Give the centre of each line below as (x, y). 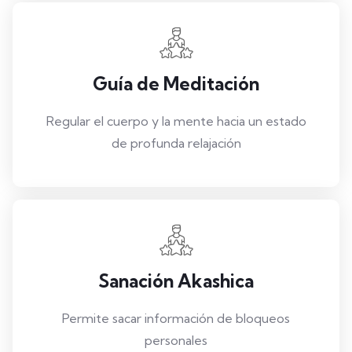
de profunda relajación (176, 143)
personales (176, 341)
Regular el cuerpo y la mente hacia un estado (176, 121)
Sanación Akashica (176, 281)
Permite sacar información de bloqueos (176, 319)
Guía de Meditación (176, 84)
